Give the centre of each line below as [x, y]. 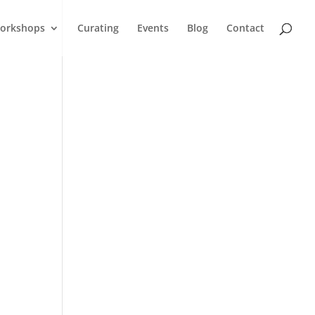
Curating [98, 28]
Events [153, 28]
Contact [245, 28]
